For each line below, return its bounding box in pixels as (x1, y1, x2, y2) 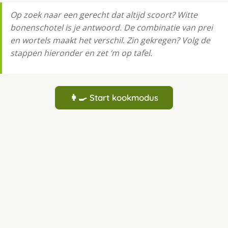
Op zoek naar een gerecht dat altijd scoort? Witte (10, 9, 197, 21)
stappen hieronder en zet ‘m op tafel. (10, 47, 152, 59)
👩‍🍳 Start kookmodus (70, 92, 158, 103)
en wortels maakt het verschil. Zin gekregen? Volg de (10, 35, 210, 46)
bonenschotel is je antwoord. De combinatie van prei (10, 22, 213, 34)
